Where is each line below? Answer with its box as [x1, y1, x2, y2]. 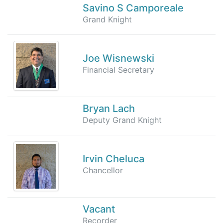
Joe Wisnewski [83, 52, 154, 64]
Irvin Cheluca [83, 152, 144, 165]
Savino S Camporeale [83, 1, 184, 14]
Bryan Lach [83, 102, 135, 114]
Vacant [83, 203, 115, 215]
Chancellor [83, 165, 123, 175]
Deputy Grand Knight [83, 114, 162, 125]
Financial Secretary [83, 64, 154, 75]
